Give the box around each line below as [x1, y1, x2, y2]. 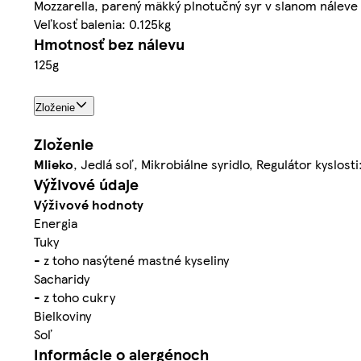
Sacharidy [34, 269, 89, 288]
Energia [34, 214, 77, 233]
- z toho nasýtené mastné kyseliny [34, 251, 229, 270]
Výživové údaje [34, 173, 139, 196]
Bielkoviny [34, 306, 91, 326]
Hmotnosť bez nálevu [34, 33, 185, 56]
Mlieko [34, 155, 73, 174]
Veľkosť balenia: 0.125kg [34, 15, 171, 34]
